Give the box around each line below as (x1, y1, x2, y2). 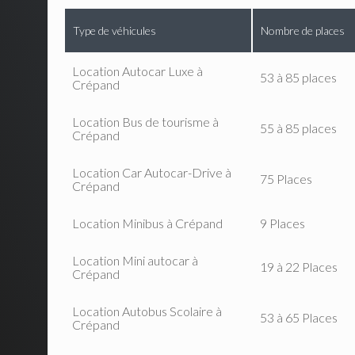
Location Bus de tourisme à (71, 114, 219, 130)
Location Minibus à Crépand (71, 216, 223, 231)
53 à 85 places (259, 70, 337, 86)
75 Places (259, 171, 312, 187)
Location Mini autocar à (71, 253, 198, 269)
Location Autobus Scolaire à (71, 303, 222, 319)
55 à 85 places (259, 120, 337, 136)
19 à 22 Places (259, 259, 338, 275)
